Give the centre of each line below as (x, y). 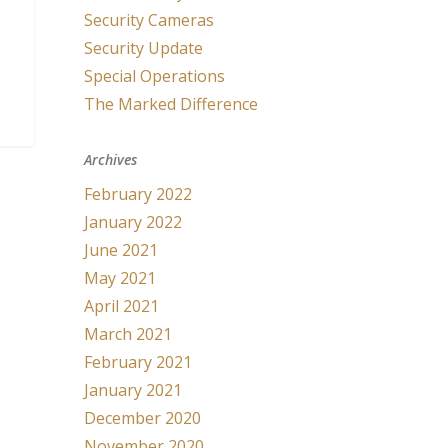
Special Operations (155, 76)
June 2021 (121, 250)
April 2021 (122, 306)
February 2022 (138, 194)
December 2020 (143, 418)
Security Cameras (149, 20)
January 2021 (133, 390)
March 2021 (128, 334)
